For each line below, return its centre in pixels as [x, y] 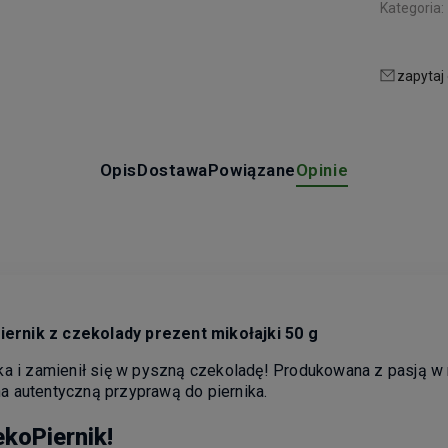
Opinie [322, 169]
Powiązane [251, 169]
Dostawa [172, 169]
